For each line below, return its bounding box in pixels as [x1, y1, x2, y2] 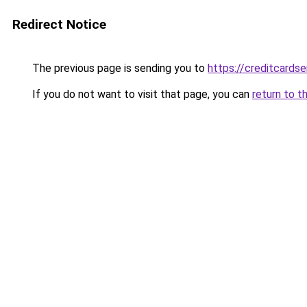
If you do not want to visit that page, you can [29, 88, 252, 101]
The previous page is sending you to [29, 62, 208, 75]
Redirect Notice [12, 16, 106, 32]
